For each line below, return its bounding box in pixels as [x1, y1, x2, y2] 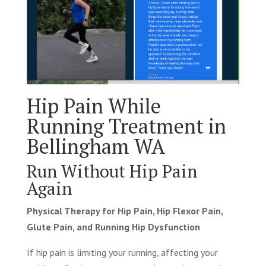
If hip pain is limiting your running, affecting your [26, 246, 218, 258]
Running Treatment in [26, 112, 226, 140]
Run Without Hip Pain [26, 159, 197, 182]
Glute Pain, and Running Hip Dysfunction [26, 220, 200, 233]
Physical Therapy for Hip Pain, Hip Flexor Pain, [26, 204, 223, 217]
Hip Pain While [26, 92, 161, 119]
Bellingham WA [26, 132, 165, 160]
